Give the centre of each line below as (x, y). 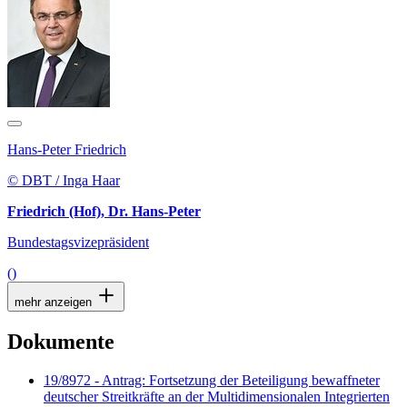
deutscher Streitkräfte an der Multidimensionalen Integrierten (217, 396)
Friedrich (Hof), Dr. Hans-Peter (104, 212)
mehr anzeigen (55, 303)
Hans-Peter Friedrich (67, 150)
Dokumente (61, 341)
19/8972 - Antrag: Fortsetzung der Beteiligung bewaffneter (212, 380)
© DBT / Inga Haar (64, 181)
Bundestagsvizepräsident (78, 243)
